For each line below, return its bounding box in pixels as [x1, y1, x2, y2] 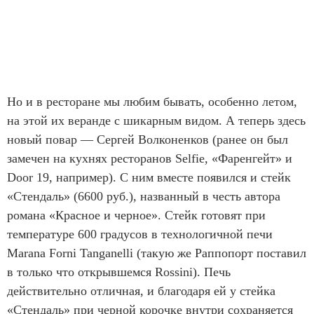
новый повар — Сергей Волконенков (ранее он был [7, 132, 288, 146]
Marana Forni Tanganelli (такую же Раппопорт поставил [7, 245, 306, 260]
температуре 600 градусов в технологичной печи [7, 226, 273, 241]
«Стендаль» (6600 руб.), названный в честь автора [7, 189, 280, 203]
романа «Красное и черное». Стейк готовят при [7, 207, 266, 222]
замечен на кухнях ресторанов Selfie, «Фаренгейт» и [7, 151, 292, 165]
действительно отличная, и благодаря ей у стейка [7, 283, 275, 298]
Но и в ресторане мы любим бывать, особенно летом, [7, 94, 297, 109]
